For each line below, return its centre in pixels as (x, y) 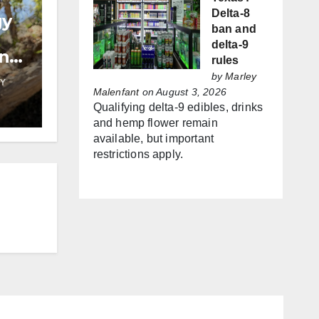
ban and (234, 29)
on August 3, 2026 (183, 92)
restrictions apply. (138, 155)
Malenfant (116, 92)
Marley (241, 77)
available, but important (153, 139)
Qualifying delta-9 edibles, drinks (178, 108)
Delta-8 (230, 14)
